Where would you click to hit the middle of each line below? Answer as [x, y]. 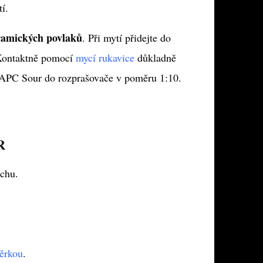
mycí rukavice [105, 58]
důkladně [155, 58]
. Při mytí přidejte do [127, 38]
